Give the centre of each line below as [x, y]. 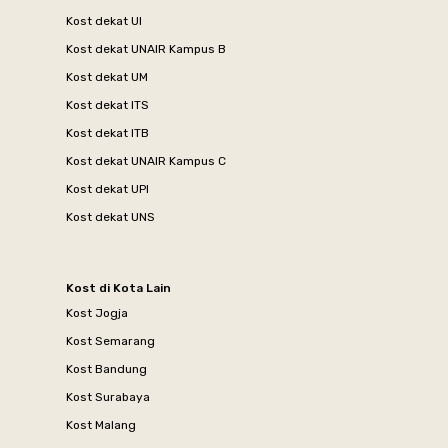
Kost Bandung [106, 368]
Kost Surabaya [108, 396]
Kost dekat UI [104, 20]
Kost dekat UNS [110, 216]
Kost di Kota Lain [118, 287]
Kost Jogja [97, 312]
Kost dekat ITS [107, 104]
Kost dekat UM [107, 76]
